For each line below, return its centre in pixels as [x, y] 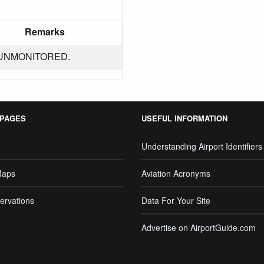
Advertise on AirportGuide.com [199, 227]
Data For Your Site [176, 200]
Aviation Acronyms [176, 173]
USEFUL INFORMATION [184, 118]
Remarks [44, 32]
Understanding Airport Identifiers [202, 146]
